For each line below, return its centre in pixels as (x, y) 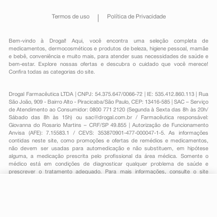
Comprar (180, 203)
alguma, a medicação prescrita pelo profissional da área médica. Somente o (108, 156)
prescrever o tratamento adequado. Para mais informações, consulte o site (108, 172)
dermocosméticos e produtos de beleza (97, 49)
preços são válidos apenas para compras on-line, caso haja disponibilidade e (108, 187)
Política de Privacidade (136, 17)
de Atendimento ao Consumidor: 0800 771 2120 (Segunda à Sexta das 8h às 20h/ (108, 110)
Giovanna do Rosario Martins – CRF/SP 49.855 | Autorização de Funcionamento (108, 125)
